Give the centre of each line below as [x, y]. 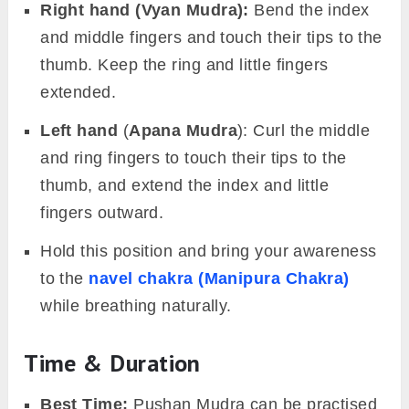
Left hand [79, 131]
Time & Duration [112, 363]
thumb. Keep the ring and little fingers [184, 65]
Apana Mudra [184, 131]
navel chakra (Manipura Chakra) [219, 279]
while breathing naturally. [136, 306]
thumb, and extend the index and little [185, 186]
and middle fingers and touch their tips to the [211, 38]
